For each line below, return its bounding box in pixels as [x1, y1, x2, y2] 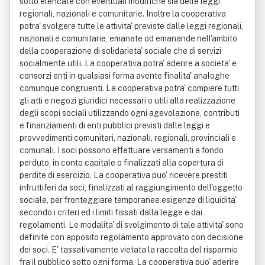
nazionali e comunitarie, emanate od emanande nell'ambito [20, 34, 237, 43]
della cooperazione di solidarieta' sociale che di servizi [20, 46, 221, 56]
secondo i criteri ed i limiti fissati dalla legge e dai [20, 208, 202, 217]
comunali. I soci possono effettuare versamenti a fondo [20, 146, 224, 155]
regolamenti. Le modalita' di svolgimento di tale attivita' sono [20, 220, 244, 230]
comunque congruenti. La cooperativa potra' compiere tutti [20, 83, 239, 93]
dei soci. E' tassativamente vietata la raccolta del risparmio [20, 245, 238, 254]
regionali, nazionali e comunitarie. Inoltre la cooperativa [20, 9, 226, 18]
